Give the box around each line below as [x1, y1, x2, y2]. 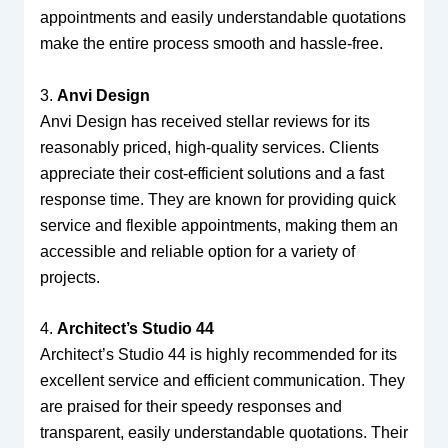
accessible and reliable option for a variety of [39, 242, 355, 260]
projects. [39, 268, 100, 286]
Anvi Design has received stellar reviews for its [39, 112, 370, 130]
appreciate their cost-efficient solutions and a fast [39, 164, 384, 182]
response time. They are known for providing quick [39, 190, 396, 208]
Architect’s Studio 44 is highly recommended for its [39, 346, 397, 364]
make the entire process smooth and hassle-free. [39, 34, 383, 52]
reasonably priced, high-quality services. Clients [39, 138, 379, 156]
